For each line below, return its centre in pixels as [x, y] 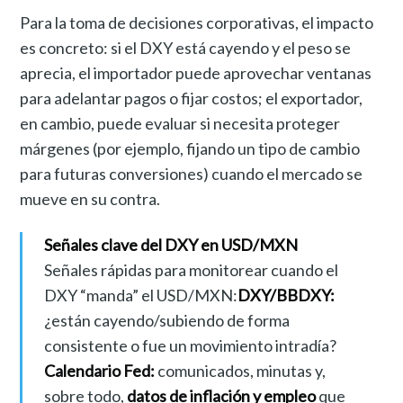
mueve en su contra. [90, 199]
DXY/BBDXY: [286, 296]
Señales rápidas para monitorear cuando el [191, 270]
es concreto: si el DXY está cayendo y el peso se [186, 48]
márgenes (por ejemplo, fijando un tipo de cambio [190, 149]
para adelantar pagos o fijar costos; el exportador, [192, 99]
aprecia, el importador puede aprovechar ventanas [196, 73]
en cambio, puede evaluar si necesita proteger [180, 124]
